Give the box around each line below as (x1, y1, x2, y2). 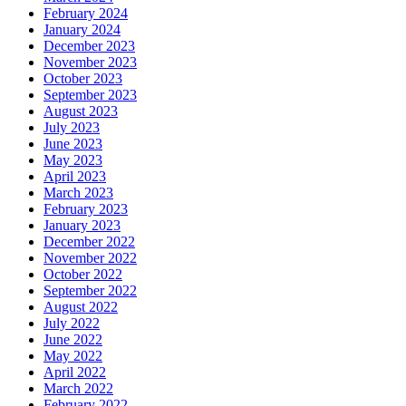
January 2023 (43, 217, 121, 234)
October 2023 (43, 71, 122, 87)
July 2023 (43, 120, 100, 136)
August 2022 (43, 299, 118, 315)
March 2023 (43, 185, 113, 201)
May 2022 (43, 348, 102, 364)
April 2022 (43, 364, 106, 381)
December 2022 (43, 234, 135, 250)
